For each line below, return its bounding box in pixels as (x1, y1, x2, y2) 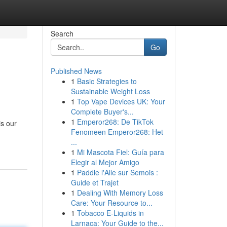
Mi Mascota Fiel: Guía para (77, 147, 164, 157)
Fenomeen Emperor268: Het (70, 127, 163, 137)
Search (50, 28, 73, 39)
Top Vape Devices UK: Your (77, 96, 165, 106)
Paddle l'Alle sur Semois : (77, 167, 158, 177)
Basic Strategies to (77, 76, 137, 86)
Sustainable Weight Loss (70, 86, 150, 96)
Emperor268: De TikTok (77, 117, 154, 127)
